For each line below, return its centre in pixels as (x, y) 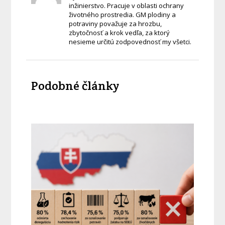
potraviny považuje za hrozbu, (116, 24)
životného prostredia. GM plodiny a (123, 15)
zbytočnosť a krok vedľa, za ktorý (120, 33)
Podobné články (75, 86)
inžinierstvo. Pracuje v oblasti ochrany (127, 6)
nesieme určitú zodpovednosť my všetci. (130, 42)
